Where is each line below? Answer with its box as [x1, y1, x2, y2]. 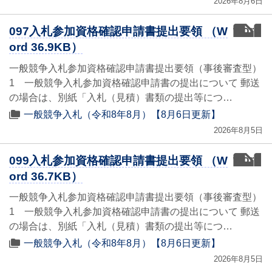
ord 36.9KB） [9, 41, 83, 54]
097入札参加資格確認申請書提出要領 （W [9, 25, 228, 38]
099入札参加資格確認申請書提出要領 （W [9, 154, 228, 167]
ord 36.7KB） [9, 169, 83, 183]
